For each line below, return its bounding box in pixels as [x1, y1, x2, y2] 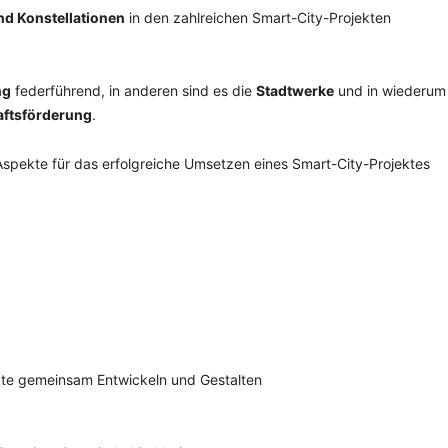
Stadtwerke [256, 82, 334, 99]
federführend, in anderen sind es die [11, 82, 256, 99]
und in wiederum [334, 82, 446, 99]
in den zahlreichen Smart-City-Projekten [125, 9, 391, 26]
